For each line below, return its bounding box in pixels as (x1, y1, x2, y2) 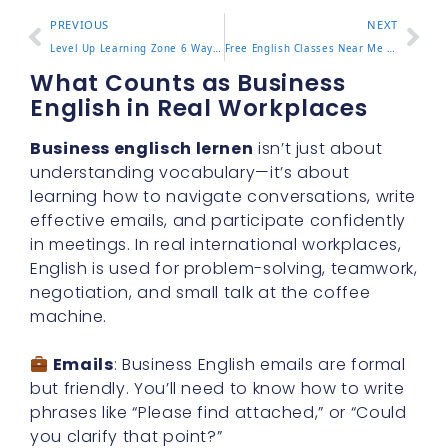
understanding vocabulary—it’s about (30, 161, 350, 184)
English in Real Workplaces (30, 92, 368, 124)
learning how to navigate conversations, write (30, 185, 416, 208)
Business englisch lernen (30, 137, 254, 160)
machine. (30, 305, 108, 328)
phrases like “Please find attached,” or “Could (30, 401, 407, 424)
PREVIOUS (50, 17, 110, 32)
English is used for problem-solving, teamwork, (30, 257, 418, 280)
